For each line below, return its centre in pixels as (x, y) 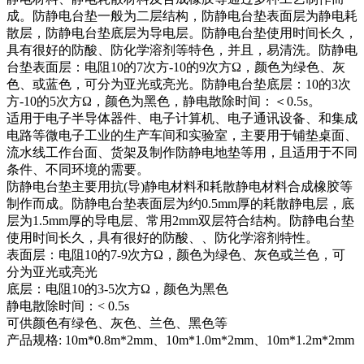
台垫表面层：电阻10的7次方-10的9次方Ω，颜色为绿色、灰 (176, 67)
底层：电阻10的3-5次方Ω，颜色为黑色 (119, 289)
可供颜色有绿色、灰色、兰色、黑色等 (117, 323)
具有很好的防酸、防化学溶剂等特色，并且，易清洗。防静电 (182, 50)
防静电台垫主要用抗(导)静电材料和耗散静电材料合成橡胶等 (180, 186)
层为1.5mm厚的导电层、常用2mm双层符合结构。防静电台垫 (180, 221)
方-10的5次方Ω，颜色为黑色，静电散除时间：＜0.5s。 (164, 101)
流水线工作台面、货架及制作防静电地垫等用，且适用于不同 (182, 152)
